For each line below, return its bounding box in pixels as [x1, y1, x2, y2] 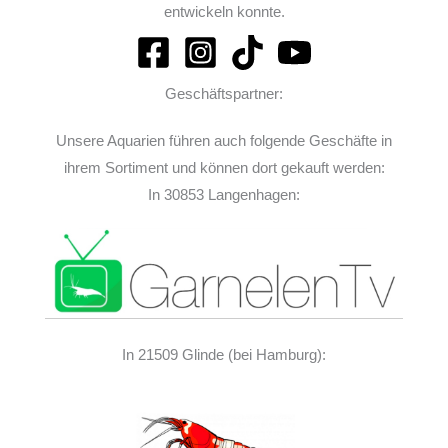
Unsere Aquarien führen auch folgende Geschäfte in [56, 131, 392, 149]
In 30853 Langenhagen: [148, 185, 300, 203]
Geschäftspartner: [165, 84, 283, 102]
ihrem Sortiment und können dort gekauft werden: [63, 158, 385, 176]
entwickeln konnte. [163, 2, 285, 20]
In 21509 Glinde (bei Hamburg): [122, 346, 326, 364]
